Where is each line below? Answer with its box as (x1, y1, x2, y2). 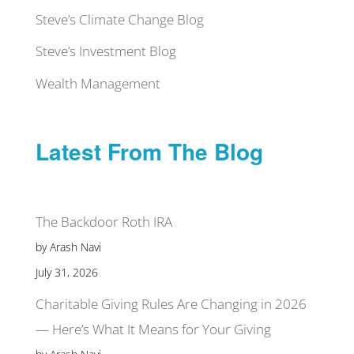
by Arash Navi (35, 239, 101, 254)
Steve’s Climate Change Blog (35, 9, 204, 28)
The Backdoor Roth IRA (35, 212, 172, 231)
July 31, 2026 (35, 264, 98, 280)
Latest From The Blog (35, 135, 263, 168)
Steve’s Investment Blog (35, 42, 176, 61)
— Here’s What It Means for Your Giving (35, 320, 271, 339)
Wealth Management (35, 73, 160, 92)
